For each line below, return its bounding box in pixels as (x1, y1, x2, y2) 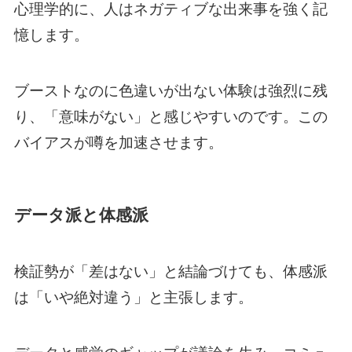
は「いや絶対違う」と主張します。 (13, 289, 253, 306)
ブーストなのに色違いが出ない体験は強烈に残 (13, 82, 328, 99)
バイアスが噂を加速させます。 (13, 134, 223, 151)
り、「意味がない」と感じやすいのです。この (13, 108, 328, 125)
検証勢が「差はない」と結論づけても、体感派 (13, 263, 328, 280)
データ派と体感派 (13, 205, 148, 224)
